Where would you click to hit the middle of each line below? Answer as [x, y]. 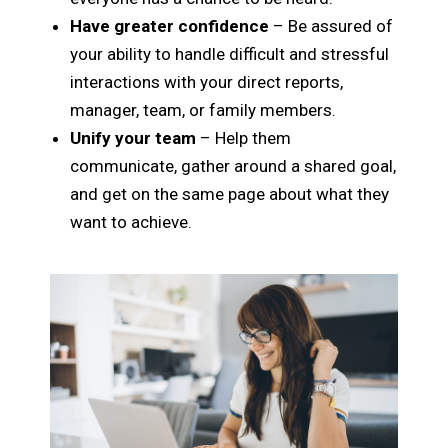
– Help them [244, 138]
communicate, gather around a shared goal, [233, 166]
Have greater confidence [170, 26]
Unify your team [133, 138]
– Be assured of [331, 26]
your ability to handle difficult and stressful [230, 54]
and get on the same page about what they [230, 194]
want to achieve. [131, 222]
